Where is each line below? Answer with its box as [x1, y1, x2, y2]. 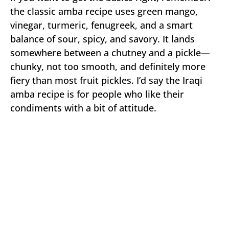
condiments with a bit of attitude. [10, 101, 156, 114]
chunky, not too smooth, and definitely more [10, 60, 205, 73]
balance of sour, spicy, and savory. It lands [10, 32, 195, 45]
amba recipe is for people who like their [10, 87, 184, 100]
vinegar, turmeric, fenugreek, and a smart [10, 18, 193, 31]
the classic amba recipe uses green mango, [10, 5, 198, 17]
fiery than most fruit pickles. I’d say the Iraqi [10, 74, 202, 86]
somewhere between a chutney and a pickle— [10, 46, 210, 59]
